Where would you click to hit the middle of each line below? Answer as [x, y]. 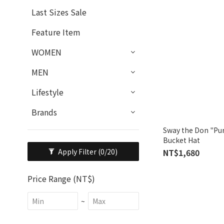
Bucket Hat [181, 140]
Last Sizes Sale [59, 12]
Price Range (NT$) [61, 178]
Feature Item [56, 32]
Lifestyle [47, 92]
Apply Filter [78, 151]
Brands [44, 112]
